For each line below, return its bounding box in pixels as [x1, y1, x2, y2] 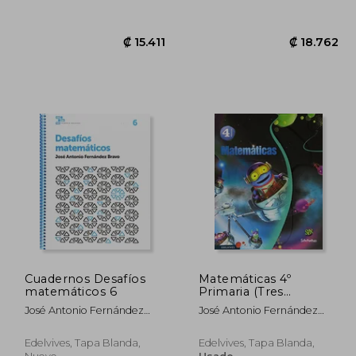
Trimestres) [198, 296, 268, 311]
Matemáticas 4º [198, 271, 292, 286]
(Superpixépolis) [198, 309, 299, 324]
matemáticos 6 [25, 284, 118, 299]
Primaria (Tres [198, 284, 284, 299]
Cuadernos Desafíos [25, 271, 146, 286]
